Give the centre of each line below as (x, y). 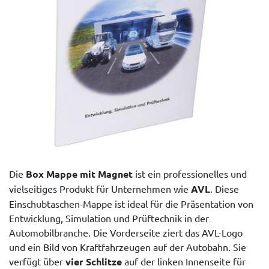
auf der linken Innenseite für (184, 261)
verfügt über (37, 261)
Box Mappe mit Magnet (79, 174)
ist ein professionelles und (190, 173)
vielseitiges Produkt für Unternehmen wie (100, 188)
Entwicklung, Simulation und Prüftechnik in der (109, 218)
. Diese (225, 188)
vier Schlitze (94, 261)
